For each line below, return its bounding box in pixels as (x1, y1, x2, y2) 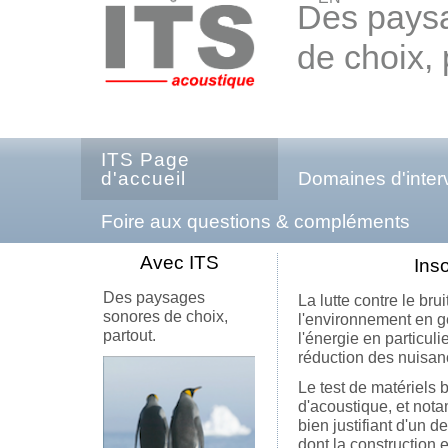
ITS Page (101, 149, 190, 170)
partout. (103, 327, 156, 344)
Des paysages (103, 289, 205, 306)
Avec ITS (139, 252, 219, 273)
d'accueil (101, 168, 186, 189)
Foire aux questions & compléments (101, 211, 410, 232)
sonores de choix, (103, 308, 228, 325)
